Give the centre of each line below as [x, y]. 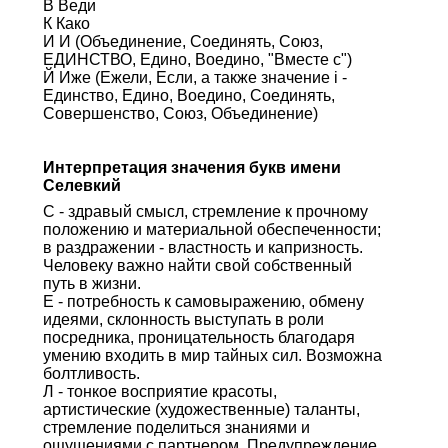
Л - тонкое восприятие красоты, [159, 391]
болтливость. [91, 373]
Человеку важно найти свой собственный [197, 265]
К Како [66, 23]
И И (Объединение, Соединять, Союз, [182, 41]
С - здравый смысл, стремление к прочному [205, 211]
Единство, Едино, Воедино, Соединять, [188, 95]
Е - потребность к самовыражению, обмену [203, 301]
